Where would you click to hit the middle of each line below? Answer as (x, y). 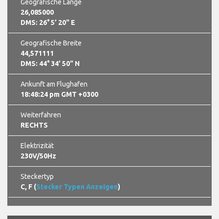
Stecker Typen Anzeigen (77, 186)
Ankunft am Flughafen (54, 84)
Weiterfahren (41, 115)
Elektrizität (37, 145)
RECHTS (34, 125)
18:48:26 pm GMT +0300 (59, 94)
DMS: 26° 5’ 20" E (48, 22)
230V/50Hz (38, 156)
